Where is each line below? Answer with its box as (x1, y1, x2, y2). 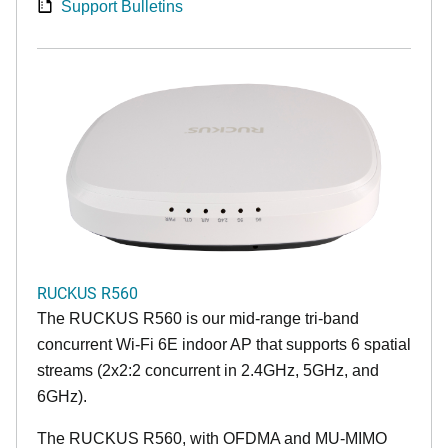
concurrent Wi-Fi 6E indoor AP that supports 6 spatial (37, 335, 411, 353)
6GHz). (37, 387, 87, 405)
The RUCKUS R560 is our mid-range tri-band (37, 309, 359, 327)
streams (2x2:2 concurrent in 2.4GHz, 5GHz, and (37, 361, 379, 379)
